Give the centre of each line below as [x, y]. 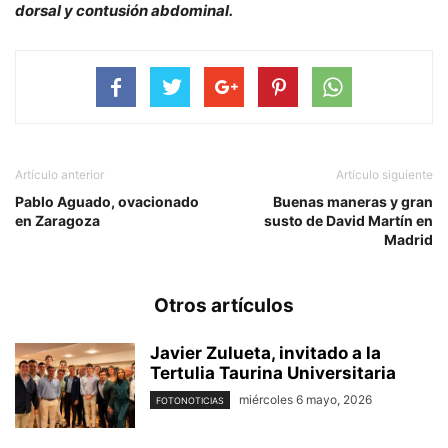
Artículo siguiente [384, 174]
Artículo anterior [59, 174]
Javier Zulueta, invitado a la [265, 353]
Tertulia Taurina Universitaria [273, 373]
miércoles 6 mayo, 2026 [305, 399]
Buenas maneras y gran [353, 201]
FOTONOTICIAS [190, 401]
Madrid [408, 239]
